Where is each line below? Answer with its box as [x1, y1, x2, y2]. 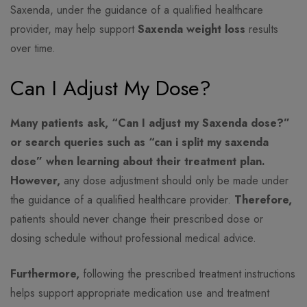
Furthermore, [10, 266, 79, 282]
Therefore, [234, 192, 292, 208]
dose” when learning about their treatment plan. [10, 153, 265, 170]
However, [10, 173, 60, 189]
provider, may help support [10, 21, 138, 38]
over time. [10, 40, 56, 57]
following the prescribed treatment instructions [79, 266, 295, 282]
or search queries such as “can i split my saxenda [10, 134, 269, 151]
